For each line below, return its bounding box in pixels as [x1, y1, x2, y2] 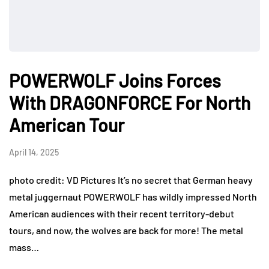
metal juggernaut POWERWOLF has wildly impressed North [9, 191, 257, 203]
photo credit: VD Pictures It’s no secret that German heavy [9, 174, 253, 186]
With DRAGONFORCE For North [9, 92, 250, 114]
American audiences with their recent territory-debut [9, 208, 234, 220]
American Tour [9, 114, 124, 136]
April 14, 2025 [9, 147, 59, 158]
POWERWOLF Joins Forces [9, 70, 221, 92]
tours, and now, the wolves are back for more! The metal [9, 225, 243, 237]
